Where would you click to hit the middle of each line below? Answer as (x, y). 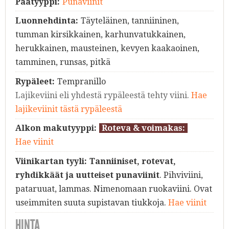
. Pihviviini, (181, 175)
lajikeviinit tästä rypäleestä (69, 109)
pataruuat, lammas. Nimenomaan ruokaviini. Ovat (114, 189)
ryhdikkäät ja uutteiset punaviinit (87, 175)
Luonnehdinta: (47, 21)
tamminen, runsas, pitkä (63, 62)
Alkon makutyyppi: (56, 128)
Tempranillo (81, 81)
